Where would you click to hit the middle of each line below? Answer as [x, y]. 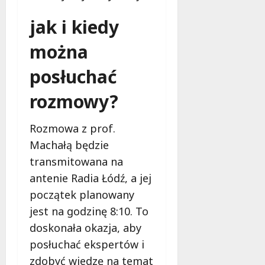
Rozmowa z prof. [72, 128]
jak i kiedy [74, 27]
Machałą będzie [69, 145]
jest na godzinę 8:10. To [89, 211]
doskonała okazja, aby [85, 227]
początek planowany [82, 194]
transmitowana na [76, 161]
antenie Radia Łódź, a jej [91, 178]
